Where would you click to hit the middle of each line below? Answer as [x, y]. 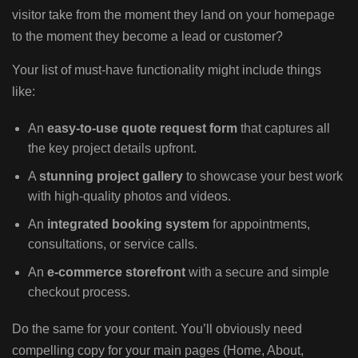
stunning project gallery [111, 177]
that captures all [284, 129]
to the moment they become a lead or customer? [147, 37]
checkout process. [79, 292]
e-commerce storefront [116, 272]
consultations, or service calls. [113, 245]
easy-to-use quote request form [142, 129]
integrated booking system [128, 225]
